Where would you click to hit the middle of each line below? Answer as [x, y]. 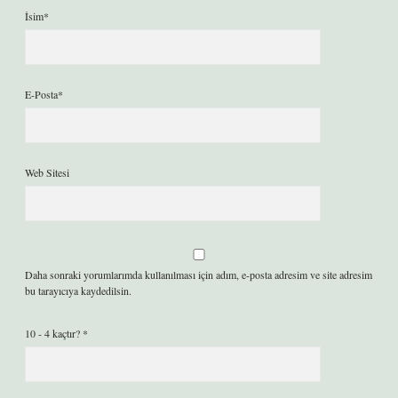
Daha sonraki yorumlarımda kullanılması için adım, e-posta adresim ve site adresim [199, 275]
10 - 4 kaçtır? [54, 333]
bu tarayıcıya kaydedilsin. [78, 291]
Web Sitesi [47, 172]
